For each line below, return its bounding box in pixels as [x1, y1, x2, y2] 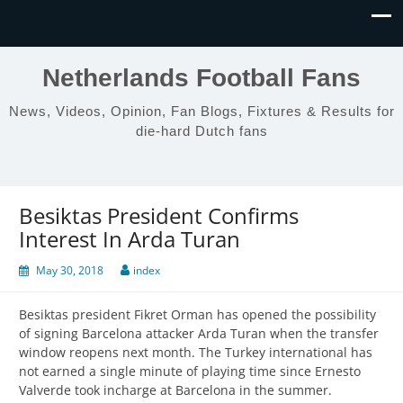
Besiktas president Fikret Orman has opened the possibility [19, 306, 376, 324]
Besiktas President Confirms [19, 201, 299, 231]
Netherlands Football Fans [42, 64, 361, 92]
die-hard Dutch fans [135, 123, 268, 139]
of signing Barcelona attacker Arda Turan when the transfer [19, 325, 379, 343]
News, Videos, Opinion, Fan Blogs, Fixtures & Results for [8, 103, 395, 119]
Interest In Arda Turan [19, 224, 240, 255]
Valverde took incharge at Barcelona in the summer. [19, 381, 332, 399]
